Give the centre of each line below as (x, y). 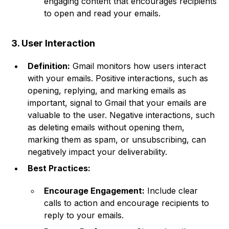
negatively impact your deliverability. (98, 152)
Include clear (171, 191)
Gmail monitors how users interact (138, 66)
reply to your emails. (84, 215)
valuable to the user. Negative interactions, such (121, 115)
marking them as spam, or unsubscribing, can (117, 140)
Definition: (49, 66)
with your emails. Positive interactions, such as (118, 78)
